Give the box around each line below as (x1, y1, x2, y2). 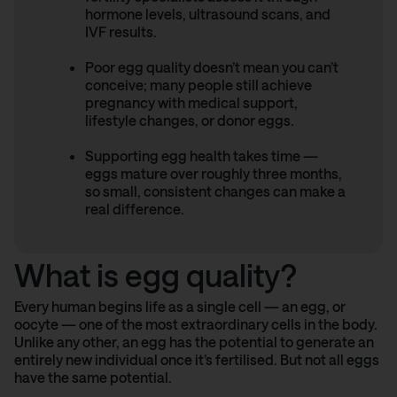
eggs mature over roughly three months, (85, 165, 342, 182)
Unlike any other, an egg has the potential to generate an (14, 333, 374, 350)
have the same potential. (14, 369, 172, 385)
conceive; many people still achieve (85, 76, 312, 93)
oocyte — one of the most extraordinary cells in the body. (14, 315, 378, 332)
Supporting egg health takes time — (85, 147, 318, 164)
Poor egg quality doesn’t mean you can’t (85, 58, 339, 75)
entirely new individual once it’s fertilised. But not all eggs (14, 351, 379, 368)
